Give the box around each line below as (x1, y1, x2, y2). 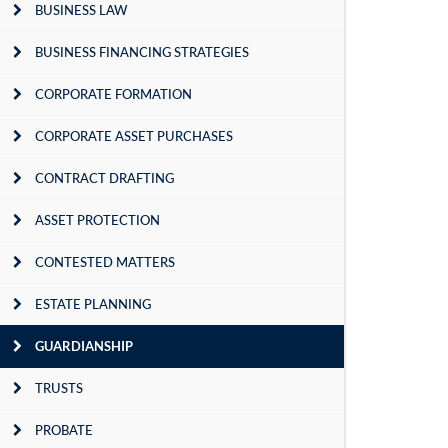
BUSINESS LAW (35, 2, 128, 18)
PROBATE (35, 422, 93, 438)
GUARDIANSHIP (35, 338, 133, 354)
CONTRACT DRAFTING (35, 170, 174, 186)
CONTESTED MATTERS (35, 254, 175, 270)
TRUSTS (35, 380, 83, 396)
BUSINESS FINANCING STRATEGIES (35, 44, 249, 60)
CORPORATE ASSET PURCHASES (35, 128, 233, 144)
